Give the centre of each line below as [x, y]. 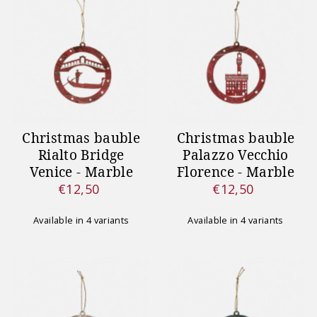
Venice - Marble [81, 172]
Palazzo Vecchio [236, 155]
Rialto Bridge [81, 155]
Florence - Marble [236, 172]
